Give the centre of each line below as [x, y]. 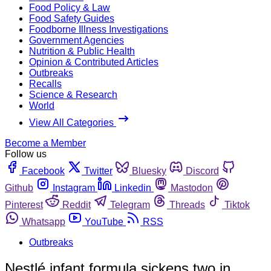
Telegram [130, 204]
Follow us [26, 154]
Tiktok [237, 204]
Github [19, 188]
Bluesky [149, 171]
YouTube [104, 221]
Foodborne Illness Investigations [99, 29]
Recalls [45, 83]
